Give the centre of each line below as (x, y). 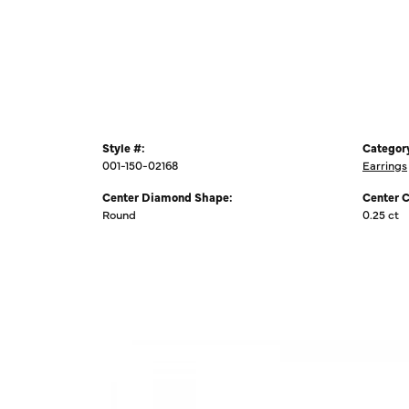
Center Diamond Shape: (168, 196)
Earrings (385, 164)
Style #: (124, 147)
